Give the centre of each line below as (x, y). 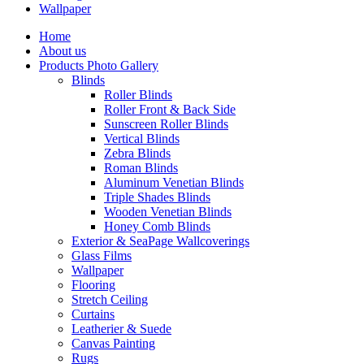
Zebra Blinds (137, 153)
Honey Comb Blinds (157, 226)
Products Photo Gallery (99, 65)
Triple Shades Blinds (157, 197)
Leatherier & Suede (121, 328)
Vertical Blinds (142, 138)
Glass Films (102, 255)
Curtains (93, 314)
